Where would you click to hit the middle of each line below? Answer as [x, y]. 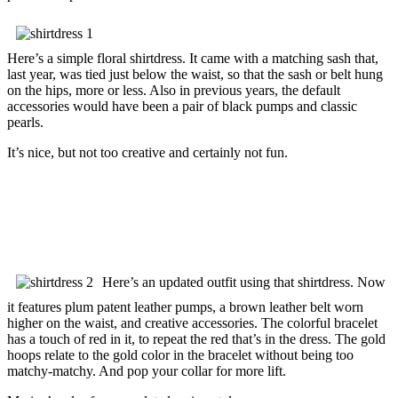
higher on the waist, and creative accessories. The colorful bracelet [192, 322]
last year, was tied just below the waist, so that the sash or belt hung [195, 74]
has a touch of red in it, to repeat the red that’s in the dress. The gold [196, 338]
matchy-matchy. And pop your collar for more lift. [147, 370]
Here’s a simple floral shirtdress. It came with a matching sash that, [193, 58]
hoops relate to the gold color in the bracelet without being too [180, 354]
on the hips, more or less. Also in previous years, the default [174, 90]
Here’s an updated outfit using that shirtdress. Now [244, 282]
